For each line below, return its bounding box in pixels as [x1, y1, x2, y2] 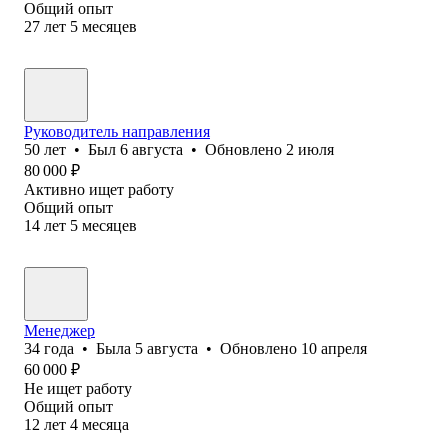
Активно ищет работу [24, 180, 174, 198]
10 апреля [301, 339, 367, 357]
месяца [82, 415, 129, 433]
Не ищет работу [24, 379, 132, 397]
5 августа [135, 339, 198, 357]
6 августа [120, 140, 183, 158]
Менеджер [24, 321, 95, 339]
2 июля [286, 140, 334, 158]
